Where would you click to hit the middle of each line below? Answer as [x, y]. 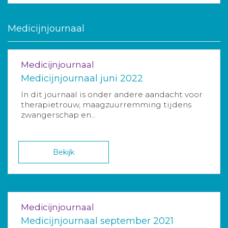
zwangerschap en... [58, 115]
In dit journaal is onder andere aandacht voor [112, 94]
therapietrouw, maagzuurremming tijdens [106, 104]
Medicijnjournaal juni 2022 [82, 78]
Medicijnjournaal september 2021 [97, 221]
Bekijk [64, 152]
